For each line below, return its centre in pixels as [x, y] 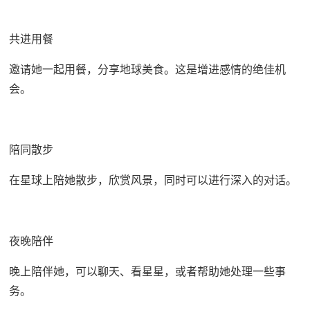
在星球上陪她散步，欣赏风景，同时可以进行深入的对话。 [153, 180]
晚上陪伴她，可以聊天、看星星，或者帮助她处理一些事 [147, 271]
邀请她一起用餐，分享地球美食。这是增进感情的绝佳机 [147, 69]
